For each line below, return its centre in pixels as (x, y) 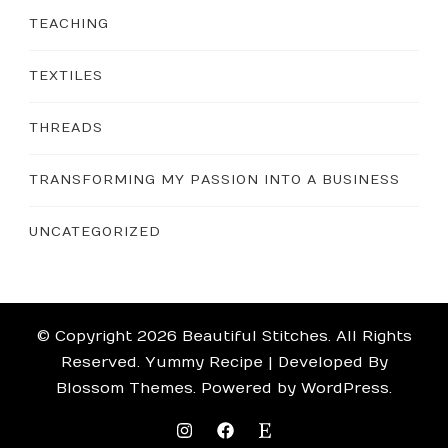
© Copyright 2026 (109, 336)
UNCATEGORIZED (95, 232)
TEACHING (69, 24)
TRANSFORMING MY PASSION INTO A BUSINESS (214, 180)
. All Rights (369, 336)
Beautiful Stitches (254, 336)
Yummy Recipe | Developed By (266, 362)
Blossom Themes (124, 388)
